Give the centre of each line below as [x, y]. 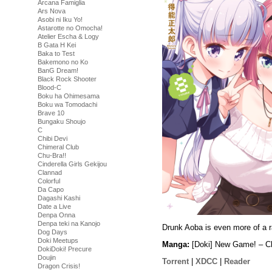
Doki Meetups [58, 240]
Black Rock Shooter [67, 79]
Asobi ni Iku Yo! [60, 19]
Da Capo [51, 189]
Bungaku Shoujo [62, 121]
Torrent [175, 261]
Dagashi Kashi [59, 198]
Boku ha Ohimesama [69, 96]
